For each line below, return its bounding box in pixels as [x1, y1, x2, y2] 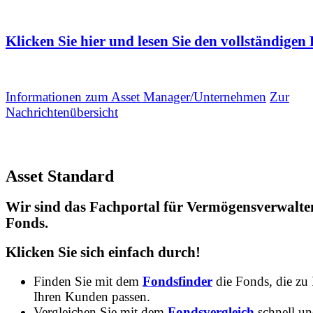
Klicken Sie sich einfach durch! [6, 245, 201, 261]
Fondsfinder [143, 273, 212, 289]
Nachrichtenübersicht [6, 104, 118, 119]
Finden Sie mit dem [34, 273, 143, 289]
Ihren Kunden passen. [34, 289, 150, 304]
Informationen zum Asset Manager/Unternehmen [6, 89, 266, 104]
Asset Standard [6, 166, 114, 185]
